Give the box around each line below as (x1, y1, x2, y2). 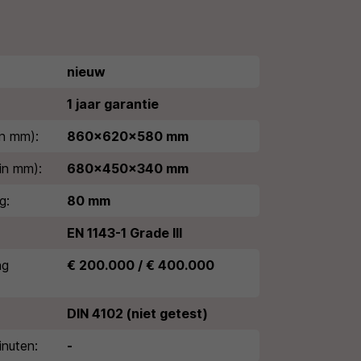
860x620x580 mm (67, 128, 189, 144)
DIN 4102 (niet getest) (67, 305, 208, 322)
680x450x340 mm (67, 160, 189, 176)
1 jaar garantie (67, 96, 159, 112)
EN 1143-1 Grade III (67, 225, 182, 241)
